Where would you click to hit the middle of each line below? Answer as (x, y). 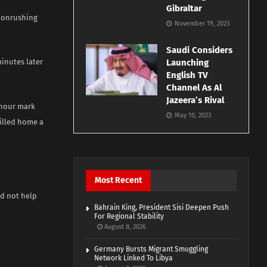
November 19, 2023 (201, 24)
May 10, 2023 (192, 116)
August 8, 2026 (125, 227)
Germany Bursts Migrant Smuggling (151, 249)
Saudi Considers (200, 50)
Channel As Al (194, 88)
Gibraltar (186, 9)
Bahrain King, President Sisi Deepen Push (162, 208)
